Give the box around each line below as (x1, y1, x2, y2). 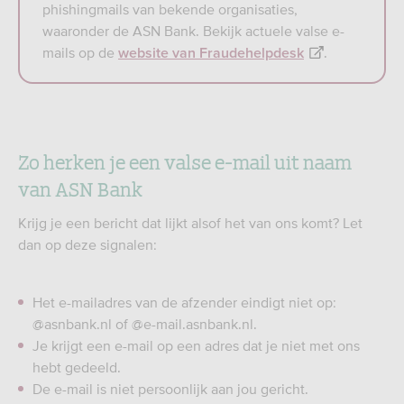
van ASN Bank (18, 173, 142, 202)
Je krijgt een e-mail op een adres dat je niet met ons (32, 337, 360, 353)
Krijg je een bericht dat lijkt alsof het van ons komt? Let (18, 215, 363, 231)
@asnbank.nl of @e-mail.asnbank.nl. (32, 316, 257, 332)
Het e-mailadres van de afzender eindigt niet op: (32, 294, 336, 310)
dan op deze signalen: (18, 236, 157, 252)
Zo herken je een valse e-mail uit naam (18, 146, 352, 175)
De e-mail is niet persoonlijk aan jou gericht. (32, 381, 308, 397)
